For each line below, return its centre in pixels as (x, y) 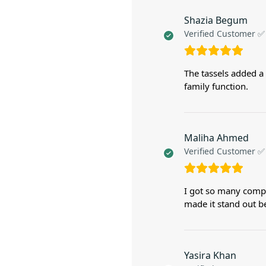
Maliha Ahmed (216, 138)
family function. (216, 86)
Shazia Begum (216, 20)
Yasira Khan (210, 256)
